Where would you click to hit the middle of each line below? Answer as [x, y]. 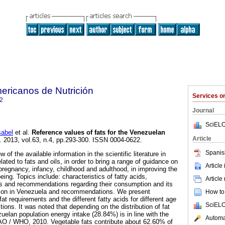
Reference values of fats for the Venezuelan [98, 133]
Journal [203, 110]
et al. [21, 133]
